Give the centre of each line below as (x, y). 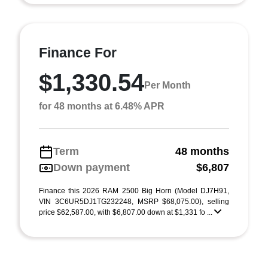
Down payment (92, 167)
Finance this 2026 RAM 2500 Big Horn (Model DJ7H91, (134, 191)
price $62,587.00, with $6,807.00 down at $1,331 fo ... (127, 212)
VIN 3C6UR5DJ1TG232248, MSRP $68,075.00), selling (134, 202)
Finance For (78, 53)
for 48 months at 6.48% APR (102, 106)
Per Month (167, 85)
